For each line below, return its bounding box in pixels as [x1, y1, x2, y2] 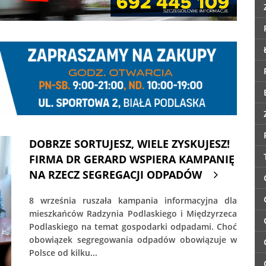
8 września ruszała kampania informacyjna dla [29, 195, 237, 207]
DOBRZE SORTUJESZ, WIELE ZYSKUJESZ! [29, 137, 230, 151]
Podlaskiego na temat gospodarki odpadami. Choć [29, 221, 237, 233]
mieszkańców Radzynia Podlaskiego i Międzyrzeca [29, 208, 237, 220]
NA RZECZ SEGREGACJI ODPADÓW [29, 167, 202, 182]
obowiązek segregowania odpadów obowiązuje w [29, 234, 237, 246]
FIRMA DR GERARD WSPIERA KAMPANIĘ [29, 152, 235, 167]
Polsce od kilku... [29, 247, 97, 259]
